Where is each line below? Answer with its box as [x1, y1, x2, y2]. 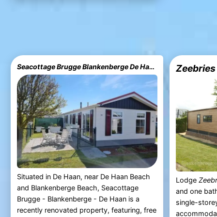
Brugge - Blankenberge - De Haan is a [16, 195, 139, 203]
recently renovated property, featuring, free [16, 206, 156, 215]
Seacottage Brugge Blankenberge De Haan [149, 62, 155, 71]
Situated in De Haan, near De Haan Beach [16, 172, 150, 181]
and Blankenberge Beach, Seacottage [16, 184, 139, 192]
